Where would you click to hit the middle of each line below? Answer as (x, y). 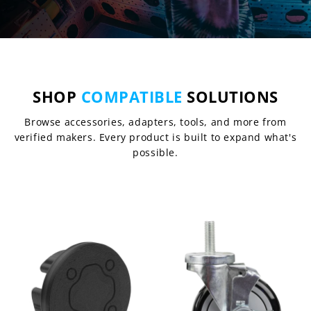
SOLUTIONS (230, 97)
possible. (155, 153)
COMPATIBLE (132, 97)
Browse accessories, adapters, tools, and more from (155, 122)
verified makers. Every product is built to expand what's (155, 137)
